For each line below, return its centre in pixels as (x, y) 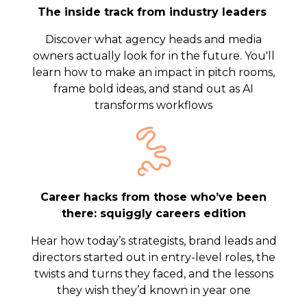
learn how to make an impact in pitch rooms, (153, 72)
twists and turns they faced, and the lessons (153, 274)
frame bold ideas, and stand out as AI (153, 89)
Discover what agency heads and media (153, 39)
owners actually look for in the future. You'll (153, 56)
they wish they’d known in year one (153, 290)
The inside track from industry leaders (152, 12)
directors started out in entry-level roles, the (153, 257)
